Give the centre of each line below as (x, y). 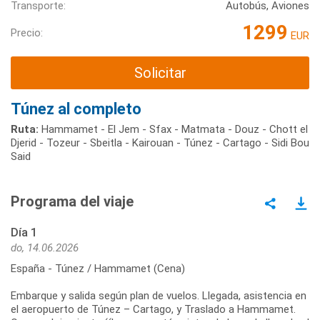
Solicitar (160, 73)
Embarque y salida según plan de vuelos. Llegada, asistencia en (159, 295)
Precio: (27, 32)
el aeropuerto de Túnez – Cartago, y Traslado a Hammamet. (153, 309)
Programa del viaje (72, 201)
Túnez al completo (76, 109)
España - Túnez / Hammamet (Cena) (98, 268)
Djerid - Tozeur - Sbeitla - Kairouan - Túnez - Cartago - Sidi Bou (160, 142)
